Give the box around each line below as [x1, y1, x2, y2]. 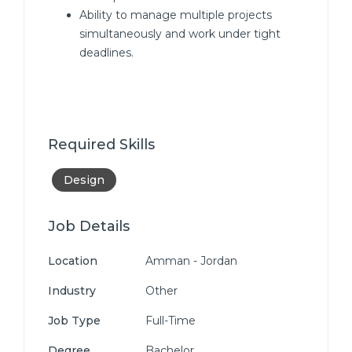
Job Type [48, 313, 101, 328]
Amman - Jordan [142, 254, 237, 268]
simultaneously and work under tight [79, 27, 280, 41]
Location [48, 254, 97, 268]
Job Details [48, 218, 130, 235]
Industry [48, 284, 96, 298]
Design [64, 173, 104, 187]
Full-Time [142, 313, 196, 328]
